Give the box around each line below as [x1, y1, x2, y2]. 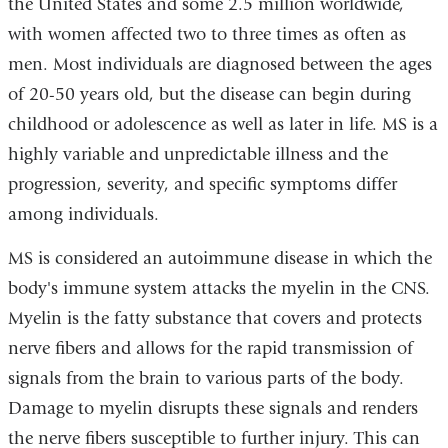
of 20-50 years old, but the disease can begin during [7, 84, 411, 106]
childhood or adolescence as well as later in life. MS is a [7, 114, 438, 136]
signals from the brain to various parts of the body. [7, 367, 404, 389]
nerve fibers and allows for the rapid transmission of [7, 337, 413, 359]
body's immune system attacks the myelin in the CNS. [7, 277, 430, 299]
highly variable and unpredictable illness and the [7, 144, 388, 166]
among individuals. [7, 204, 159, 226]
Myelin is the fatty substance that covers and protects [7, 307, 422, 329]
